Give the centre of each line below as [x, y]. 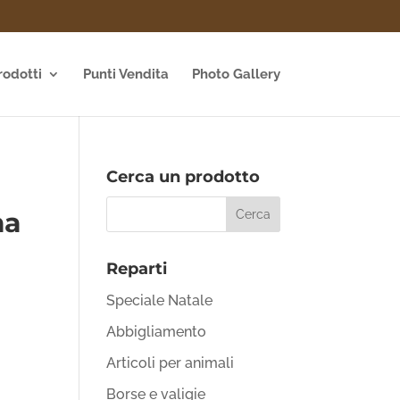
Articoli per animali [171, 363]
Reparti [137, 269]
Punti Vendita [125, 74]
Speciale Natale [160, 300]
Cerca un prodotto [183, 177]
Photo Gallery [236, 74]
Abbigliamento [157, 332]
